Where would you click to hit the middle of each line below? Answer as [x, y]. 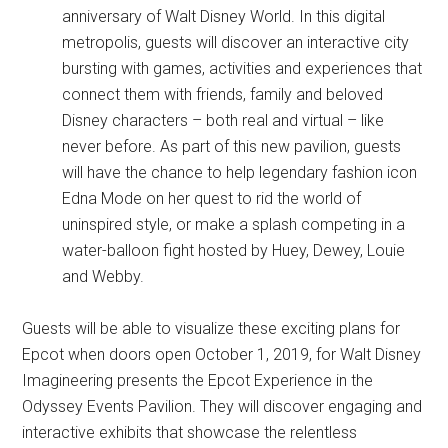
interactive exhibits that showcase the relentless [190, 432]
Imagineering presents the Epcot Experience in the [198, 380]
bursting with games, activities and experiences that [242, 68]
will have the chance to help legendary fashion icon [240, 172]
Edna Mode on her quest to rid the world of [212, 198]
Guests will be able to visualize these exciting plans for [211, 328]
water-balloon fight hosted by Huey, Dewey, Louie [234, 250]
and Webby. [103, 276]
